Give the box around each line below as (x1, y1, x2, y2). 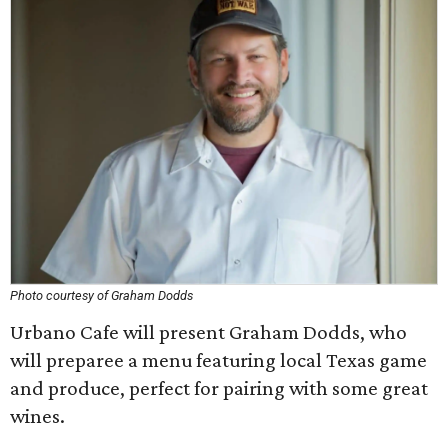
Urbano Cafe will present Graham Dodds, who (10, 320, 407, 344)
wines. (10, 404, 65, 428)
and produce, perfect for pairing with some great (10, 376, 428, 400)
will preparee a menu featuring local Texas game (10, 348, 427, 372)
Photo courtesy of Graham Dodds (10, 288, 193, 303)
